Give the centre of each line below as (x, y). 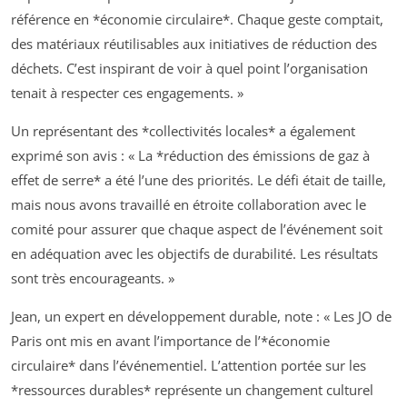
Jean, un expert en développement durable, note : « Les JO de (201, 316)
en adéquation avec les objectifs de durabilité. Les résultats (194, 253)
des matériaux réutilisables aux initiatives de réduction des (194, 43)
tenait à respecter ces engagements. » (127, 92)
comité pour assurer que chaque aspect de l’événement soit (197, 228)
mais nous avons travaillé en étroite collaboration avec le (189, 204)
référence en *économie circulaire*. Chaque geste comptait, (197, 19)
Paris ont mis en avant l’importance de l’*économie (170, 340)
